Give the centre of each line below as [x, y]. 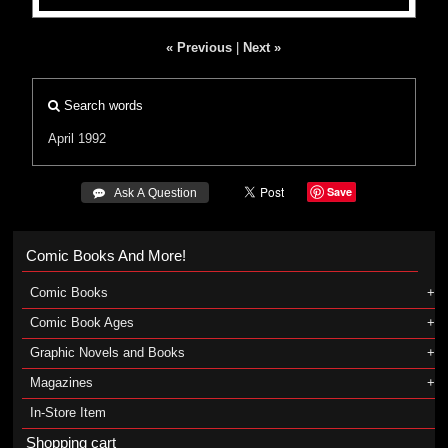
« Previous [199, 47]
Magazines [61, 382]
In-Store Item [67, 412]
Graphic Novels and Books [107, 352]
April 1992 [77, 138]
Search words [102, 105]
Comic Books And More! [105, 255]
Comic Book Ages [81, 322]
